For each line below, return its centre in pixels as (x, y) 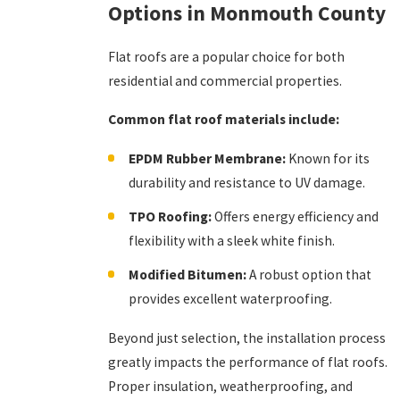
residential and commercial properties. (226, 81)
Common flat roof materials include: (223, 119)
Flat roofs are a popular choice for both (226, 57)
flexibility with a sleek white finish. (231, 240)
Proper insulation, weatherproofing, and (230, 386)
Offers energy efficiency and (295, 216)
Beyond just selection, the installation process (246, 337)
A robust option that (308, 274)
